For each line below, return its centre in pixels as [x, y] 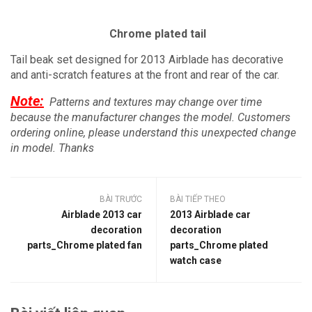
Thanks [76, 148]
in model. [34, 148]
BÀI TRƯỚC [121, 199]
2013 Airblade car [210, 214]
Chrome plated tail [156, 34]
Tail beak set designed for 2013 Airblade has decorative [147, 60]
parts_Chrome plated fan [85, 245]
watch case [196, 260]
